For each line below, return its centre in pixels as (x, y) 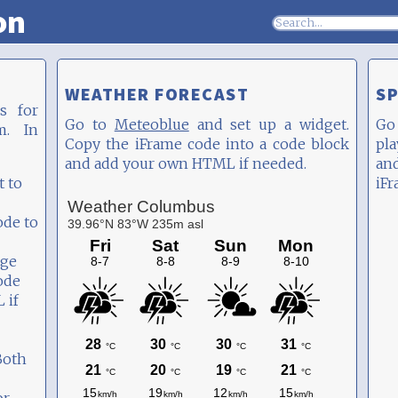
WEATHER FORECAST (157, 94)
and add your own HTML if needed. (186, 163)
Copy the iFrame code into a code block (207, 144)
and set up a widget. (269, 124)
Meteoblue (151, 124)
